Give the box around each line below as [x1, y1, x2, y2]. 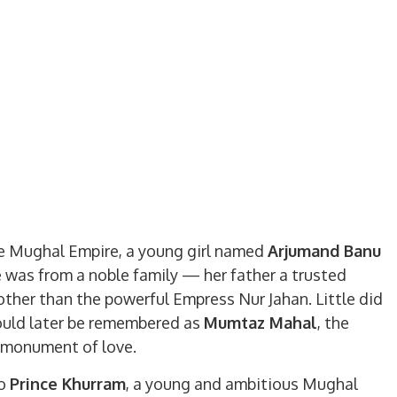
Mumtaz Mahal [204, 313, 317, 332]
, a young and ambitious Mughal [126, 374, 358, 393]
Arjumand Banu [268, 241, 381, 261]
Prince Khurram [10, 374, 126, 393]
